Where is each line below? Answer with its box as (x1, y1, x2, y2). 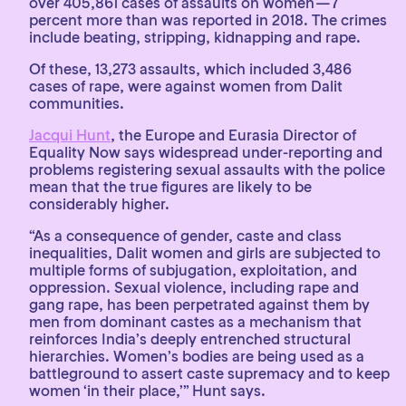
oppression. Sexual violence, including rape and (29, 278, 359, 296)
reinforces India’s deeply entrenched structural (29, 330, 351, 348)
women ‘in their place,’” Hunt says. (29, 382, 266, 400)
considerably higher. (29, 195, 169, 213)
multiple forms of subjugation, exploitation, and (29, 261, 357, 279)
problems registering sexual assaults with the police (29, 160, 385, 179)
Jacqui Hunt (29, 126, 111, 144)
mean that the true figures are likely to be (29, 178, 312, 196)
